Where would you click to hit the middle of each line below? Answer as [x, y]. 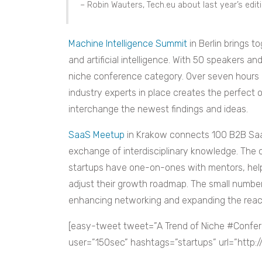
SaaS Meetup [96, 135]
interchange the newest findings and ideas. [158, 109]
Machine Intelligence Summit [128, 43]
